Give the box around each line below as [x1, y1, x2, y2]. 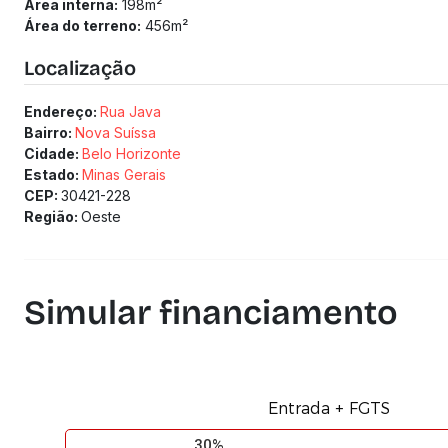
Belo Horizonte [82, 145, 181, 162]
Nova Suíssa [75, 124, 156, 141]
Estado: [24, 166, 82, 183]
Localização [24, 56, 136, 80]
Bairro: [24, 124, 75, 141]
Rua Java [100, 103, 161, 120]
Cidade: [24, 145, 82, 162]
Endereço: [24, 103, 100, 120]
